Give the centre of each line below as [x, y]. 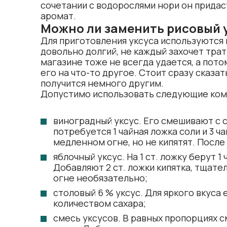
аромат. [58, 16]
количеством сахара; [100, 203]
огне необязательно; [100, 178]
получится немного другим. [102, 83]
